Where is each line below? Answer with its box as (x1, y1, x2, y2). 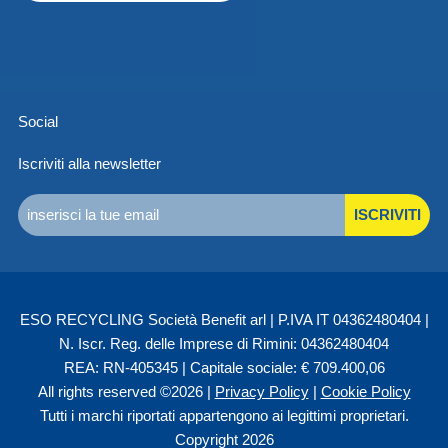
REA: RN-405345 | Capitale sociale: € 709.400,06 (63, 359, 385, 377)
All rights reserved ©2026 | (37, 383, 215, 401)
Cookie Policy (320, 383, 411, 401)
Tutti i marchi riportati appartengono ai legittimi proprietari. (39, 407, 409, 425)
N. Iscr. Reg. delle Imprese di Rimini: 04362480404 (59, 335, 389, 353)
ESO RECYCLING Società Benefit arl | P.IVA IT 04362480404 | (19, 311, 429, 329)
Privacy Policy (214, 383, 309, 401)
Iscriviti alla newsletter (18, 155, 161, 173)
